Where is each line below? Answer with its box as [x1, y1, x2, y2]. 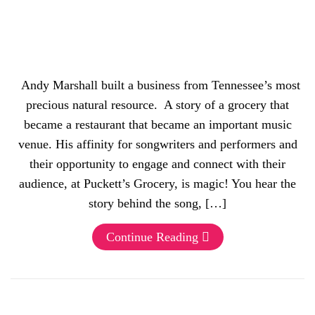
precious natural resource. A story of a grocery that [26, 98, 289, 112]
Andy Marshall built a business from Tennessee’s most [15, 78, 300, 92]
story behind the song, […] [89, 196, 226, 210]
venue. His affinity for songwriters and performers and [18, 137, 297, 151]
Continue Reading [105, 230, 198, 244]
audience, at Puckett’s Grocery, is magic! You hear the [19, 176, 296, 191]
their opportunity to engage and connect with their [30, 157, 285, 171]
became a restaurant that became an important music [23, 117, 292, 131]
